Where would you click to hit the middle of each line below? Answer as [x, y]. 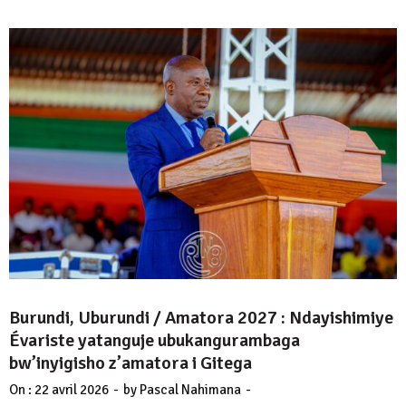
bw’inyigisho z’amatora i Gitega [130, 363]
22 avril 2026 [72, 390]
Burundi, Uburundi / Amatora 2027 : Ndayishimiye [201, 318]
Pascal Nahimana [190, 390]
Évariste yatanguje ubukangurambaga [155, 341]
